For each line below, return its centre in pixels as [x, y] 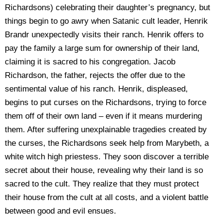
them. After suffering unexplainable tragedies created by [106, 129]
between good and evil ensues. [61, 211]
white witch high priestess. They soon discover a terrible [107, 156]
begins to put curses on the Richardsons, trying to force [106, 102]
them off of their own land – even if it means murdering [103, 116]
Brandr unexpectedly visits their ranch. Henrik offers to [104, 34]
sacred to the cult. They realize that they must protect [102, 184]
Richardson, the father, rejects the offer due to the [95, 75]
